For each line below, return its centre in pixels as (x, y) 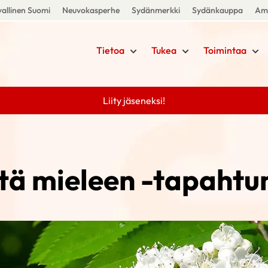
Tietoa (110, 50)
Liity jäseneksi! (134, 100)
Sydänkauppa (217, 10)
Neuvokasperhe (91, 10)
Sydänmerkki (156, 10)
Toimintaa (225, 50)
